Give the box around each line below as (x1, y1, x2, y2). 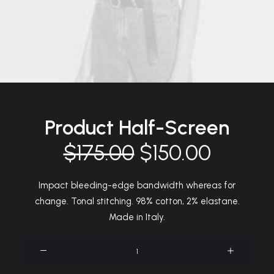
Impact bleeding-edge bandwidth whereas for (39, 180, 235, 191)
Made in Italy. (109, 212, 165, 223)
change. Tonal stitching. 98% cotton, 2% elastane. (34, 196, 240, 207)
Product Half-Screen (45, 115, 229, 139)
